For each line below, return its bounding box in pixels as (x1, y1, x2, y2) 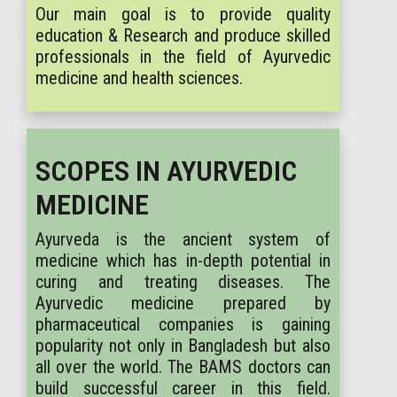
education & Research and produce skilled (35, 25, 331, 46)
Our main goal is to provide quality (35, 4, 331, 25)
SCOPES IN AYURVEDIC (35, 154, 297, 188)
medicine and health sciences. (35, 67, 243, 89)
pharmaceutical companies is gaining (35, 314, 331, 335)
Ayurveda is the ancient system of (35, 229, 331, 250)
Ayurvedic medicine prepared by (35, 292, 331, 314)
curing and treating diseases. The (35, 271, 331, 292)
